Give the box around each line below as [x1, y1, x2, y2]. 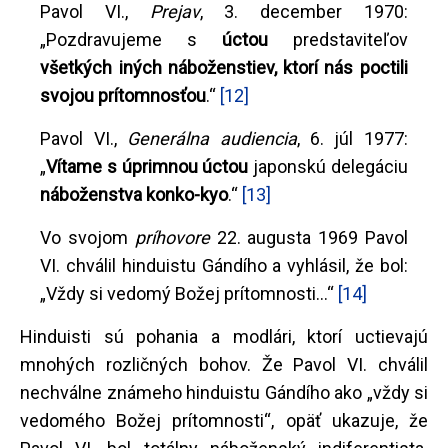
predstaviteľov [267, 28, 408, 50]
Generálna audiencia [127, 127, 297, 149]
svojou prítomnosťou [40, 84, 207, 106]
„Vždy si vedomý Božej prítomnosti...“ [40, 282, 339, 304]
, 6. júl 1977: [296, 127, 408, 149]
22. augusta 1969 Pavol [209, 226, 408, 248]
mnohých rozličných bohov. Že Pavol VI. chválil [20, 353, 428, 375]
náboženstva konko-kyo [40, 183, 229, 205]
